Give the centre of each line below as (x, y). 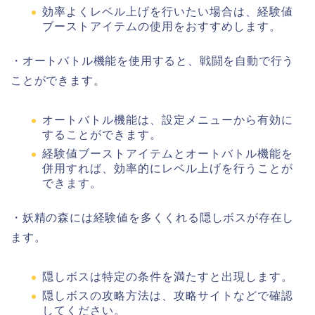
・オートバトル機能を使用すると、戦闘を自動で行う (153, 61)
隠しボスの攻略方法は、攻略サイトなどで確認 (168, 295)
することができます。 (102, 135)
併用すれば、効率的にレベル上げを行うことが (168, 168)
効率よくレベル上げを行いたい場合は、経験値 (168, 12)
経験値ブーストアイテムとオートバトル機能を (168, 153)
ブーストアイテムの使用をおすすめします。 (162, 27)
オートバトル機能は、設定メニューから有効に (168, 120)
